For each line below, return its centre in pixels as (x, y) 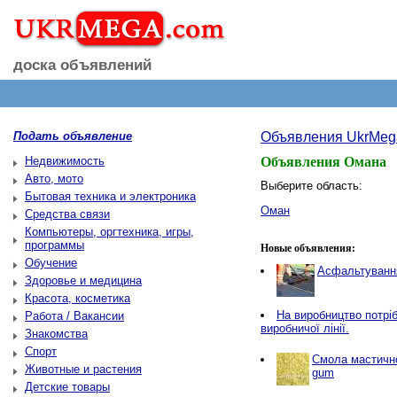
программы (54, 245)
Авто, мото (54, 179)
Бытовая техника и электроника (110, 196)
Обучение (51, 263)
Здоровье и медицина (83, 280)
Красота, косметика (78, 298)
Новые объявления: (308, 248)
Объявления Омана (323, 162)
